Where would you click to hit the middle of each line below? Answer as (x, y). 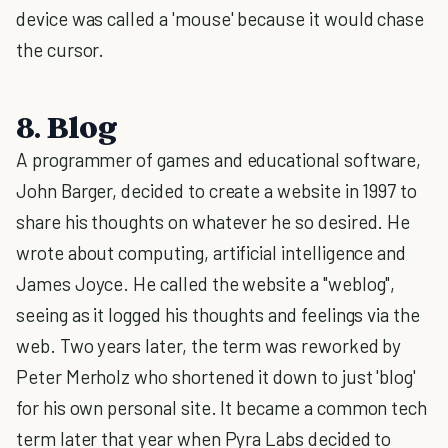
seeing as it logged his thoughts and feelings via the (218, 314)
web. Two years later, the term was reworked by (209, 345)
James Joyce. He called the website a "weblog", (206, 283)
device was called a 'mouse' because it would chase (220, 18)
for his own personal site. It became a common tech (222, 407)
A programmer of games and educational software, (219, 159)
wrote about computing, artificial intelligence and (211, 252)
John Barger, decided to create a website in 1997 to (217, 190)
